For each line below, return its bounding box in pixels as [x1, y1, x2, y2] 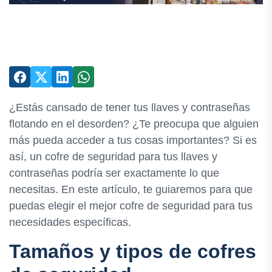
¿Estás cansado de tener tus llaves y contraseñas [9, 101, 250, 114]
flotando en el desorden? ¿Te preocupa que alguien [9, 118, 259, 130]
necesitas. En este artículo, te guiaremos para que [9, 183, 253, 195]
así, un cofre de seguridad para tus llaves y [9, 151, 217, 163]
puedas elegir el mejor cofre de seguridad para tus [9, 200, 253, 212]
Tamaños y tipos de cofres [9, 240, 256, 262]
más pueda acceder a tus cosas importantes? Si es [9, 134, 257, 146]
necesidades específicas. [9, 216, 131, 228]
